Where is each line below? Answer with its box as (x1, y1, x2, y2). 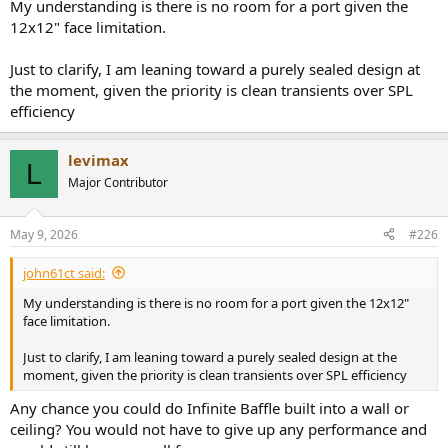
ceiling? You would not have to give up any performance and (10, 419, 427, 439)
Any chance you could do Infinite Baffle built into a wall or (10, 398, 409, 418)
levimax (68, 150, 129, 170)
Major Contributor (68, 174, 168, 191)
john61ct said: (23, 263, 105, 282)
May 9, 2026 (10, 225, 78, 243)
